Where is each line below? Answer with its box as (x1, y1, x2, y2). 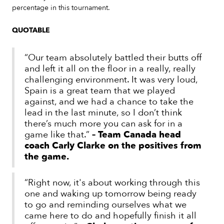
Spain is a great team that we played (24, 84, 175, 97)
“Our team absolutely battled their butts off (24, 51, 201, 64)
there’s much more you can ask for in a (24, 117, 182, 130)
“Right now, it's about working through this (24, 176, 200, 189)
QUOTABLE (12, 25, 50, 35)
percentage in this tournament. (12, 3, 112, 13)
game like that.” (24, 128, 92, 141)
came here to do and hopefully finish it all (24, 209, 196, 222)
